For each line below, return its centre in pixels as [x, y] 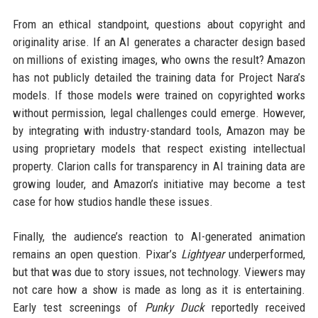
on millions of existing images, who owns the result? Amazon [159, 59]
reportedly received [255, 307]
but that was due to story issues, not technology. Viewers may [159, 272]
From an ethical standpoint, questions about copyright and [159, 24]
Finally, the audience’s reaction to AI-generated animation [159, 236]
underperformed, [265, 254]
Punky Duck [175, 307]
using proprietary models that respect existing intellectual [159, 148]
